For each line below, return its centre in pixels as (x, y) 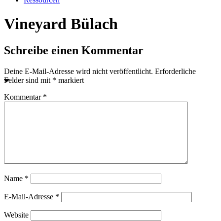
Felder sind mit (28, 80)
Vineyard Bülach (61, 24)
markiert (70, 80)
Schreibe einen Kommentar (74, 50)
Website (16, 215)
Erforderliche (175, 71)
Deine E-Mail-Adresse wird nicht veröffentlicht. (78, 71)
